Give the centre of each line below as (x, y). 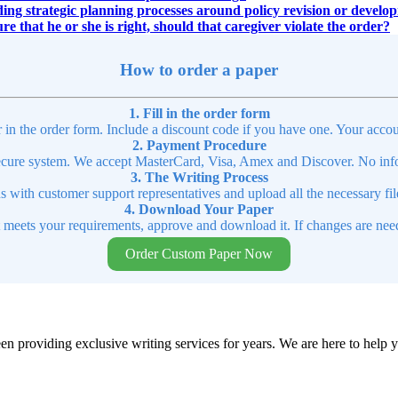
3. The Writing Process (199, 177)
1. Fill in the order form (199, 113)
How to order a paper (199, 69)
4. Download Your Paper (199, 209)
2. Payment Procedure (199, 145)
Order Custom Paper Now (199, 253)
